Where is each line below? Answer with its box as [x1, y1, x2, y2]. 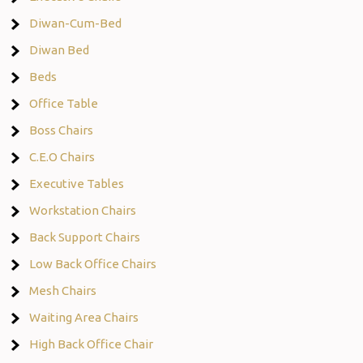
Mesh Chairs [29, 283, 97, 297]
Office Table [29, 96, 99, 110]
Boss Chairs [29, 122, 94, 137]
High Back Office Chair [29, 336, 154, 351]
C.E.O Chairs [29, 149, 96, 164]
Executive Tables [29, 176, 125, 190]
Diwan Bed [29, 42, 90, 57]
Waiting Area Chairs [29, 310, 139, 324]
